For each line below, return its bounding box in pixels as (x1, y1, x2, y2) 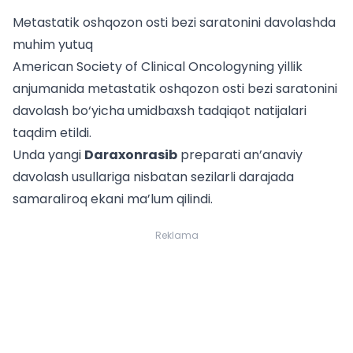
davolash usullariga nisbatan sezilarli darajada (13, 168, 294, 186)
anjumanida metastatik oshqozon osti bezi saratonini (13, 80, 337, 98)
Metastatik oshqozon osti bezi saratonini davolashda (13, 13, 336, 32)
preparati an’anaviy (177, 146, 303, 164)
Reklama (154, 229, 199, 242)
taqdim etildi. (13, 124, 91, 142)
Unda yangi (13, 146, 84, 164)
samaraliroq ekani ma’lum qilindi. (13, 190, 213, 208)
